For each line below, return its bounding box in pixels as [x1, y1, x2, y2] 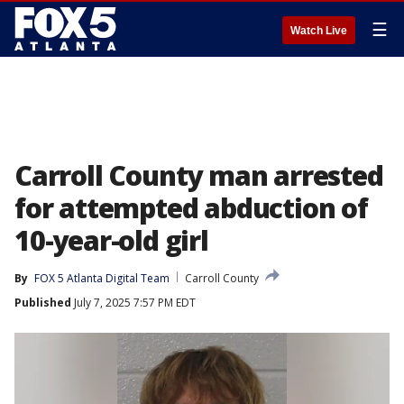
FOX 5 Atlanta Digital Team [34, 271, 170, 286]
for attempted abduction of [14, 189, 368, 226]
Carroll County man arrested [14, 157, 383, 194]
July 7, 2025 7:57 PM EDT [71, 295, 196, 310]
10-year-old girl [14, 222, 208, 259]
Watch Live [290, 24, 347, 37]
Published [14, 295, 71, 310]
